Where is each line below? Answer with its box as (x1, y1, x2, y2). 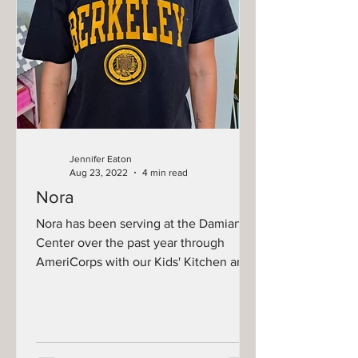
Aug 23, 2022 (70, 166, 128, 178)
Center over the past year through (36, 236, 225, 249)
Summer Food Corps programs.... (36, 274, 218, 288)
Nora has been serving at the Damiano (36, 217, 249, 230)
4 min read (142, 166, 188, 178)
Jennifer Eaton (70, 153, 132, 165)
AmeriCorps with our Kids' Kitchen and (36, 255, 251, 268)
